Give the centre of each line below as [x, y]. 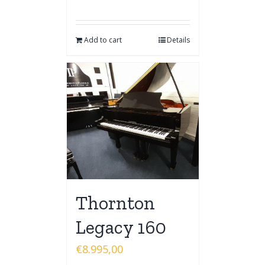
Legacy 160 [121, 227]
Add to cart [103, 40]
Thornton [115, 203]
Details [178, 40]
